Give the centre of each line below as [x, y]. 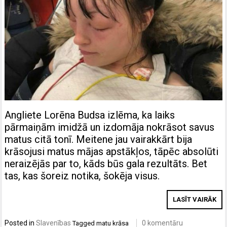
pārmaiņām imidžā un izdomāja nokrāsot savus [110, 127]
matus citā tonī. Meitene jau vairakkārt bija [99, 140]
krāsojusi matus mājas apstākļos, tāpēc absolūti [112, 152]
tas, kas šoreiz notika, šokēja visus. [82, 176]
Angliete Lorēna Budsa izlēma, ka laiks [90, 115]
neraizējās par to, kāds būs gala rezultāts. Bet [106, 164]
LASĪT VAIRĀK [194, 200]
